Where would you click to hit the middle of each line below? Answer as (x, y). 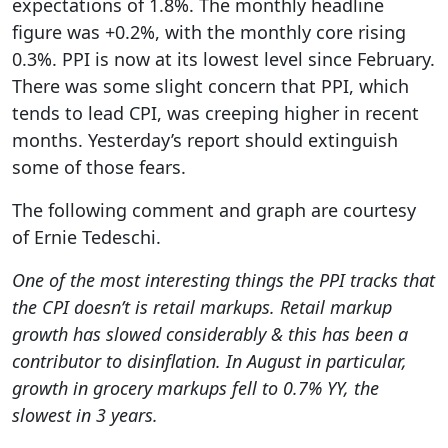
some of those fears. (99, 167)
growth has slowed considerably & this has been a (210, 334)
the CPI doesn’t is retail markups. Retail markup (202, 307)
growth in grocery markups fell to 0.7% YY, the (195, 388)
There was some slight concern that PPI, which (210, 86)
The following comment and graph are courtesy (214, 210)
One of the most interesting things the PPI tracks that (223, 280)
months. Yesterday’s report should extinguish (205, 140)
